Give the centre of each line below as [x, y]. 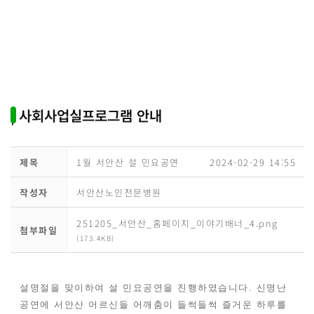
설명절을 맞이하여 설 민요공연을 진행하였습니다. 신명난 [153, 288]
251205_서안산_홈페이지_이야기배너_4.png [177, 223]
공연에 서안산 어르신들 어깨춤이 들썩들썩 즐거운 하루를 [153, 305]
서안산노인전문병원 [119, 192]
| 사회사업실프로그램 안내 [86, 115]
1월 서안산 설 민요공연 [128, 162]
